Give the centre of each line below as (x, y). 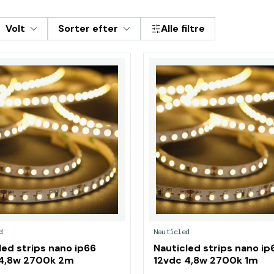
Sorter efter (88, 28)
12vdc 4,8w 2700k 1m (206, 260)
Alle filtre (183, 28)
